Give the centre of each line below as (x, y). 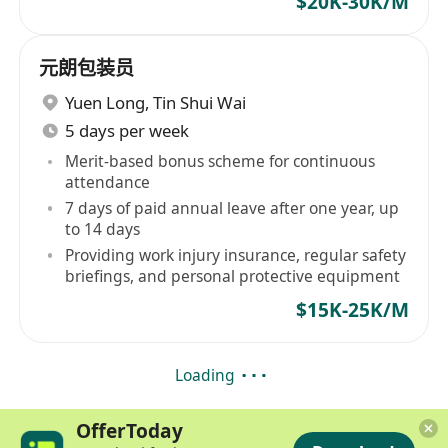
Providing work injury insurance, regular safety (236, 254)
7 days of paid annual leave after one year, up (232, 208)
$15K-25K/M (352, 309)
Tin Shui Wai (200, 103)
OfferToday (130, 430)
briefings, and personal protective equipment (233, 275)
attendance (108, 182)
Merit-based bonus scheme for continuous (220, 161)
